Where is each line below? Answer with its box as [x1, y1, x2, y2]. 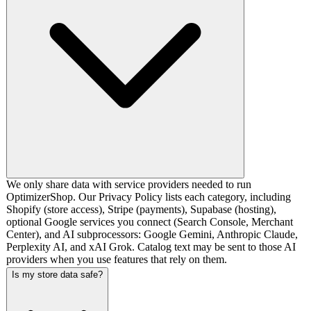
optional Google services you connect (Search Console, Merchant [6, 216, 293, 228]
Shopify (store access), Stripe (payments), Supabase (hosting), [6, 203, 276, 216]
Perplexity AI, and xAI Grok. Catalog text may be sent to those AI [6, 241, 296, 253]
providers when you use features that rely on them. [6, 253, 227, 266]
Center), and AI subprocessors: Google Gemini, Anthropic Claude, [6, 228, 298, 241]
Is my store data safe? [12, 269, 103, 280]
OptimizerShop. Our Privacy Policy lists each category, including [6, 191, 291, 203]
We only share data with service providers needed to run [6, 178, 251, 191]
